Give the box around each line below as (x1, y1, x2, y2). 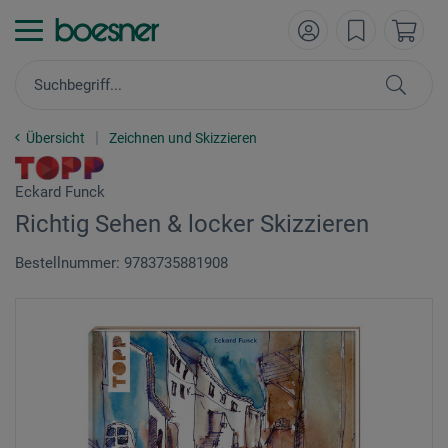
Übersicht (26, 130, 85, 146)
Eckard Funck (15, 183, 105, 201)
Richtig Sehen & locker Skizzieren (15, 210, 369, 238)
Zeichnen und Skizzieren (109, 130, 257, 146)
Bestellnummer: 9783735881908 (15, 254, 228, 272)
